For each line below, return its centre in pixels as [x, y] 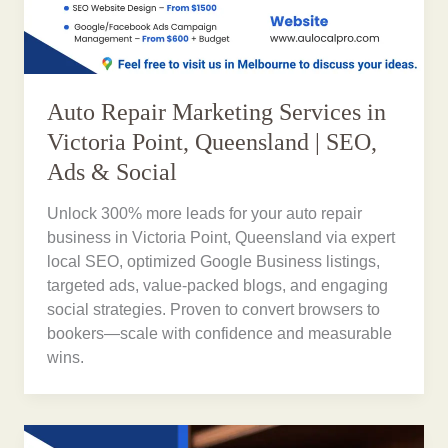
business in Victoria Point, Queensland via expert [221, 238]
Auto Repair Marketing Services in [217, 111]
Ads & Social [112, 171]
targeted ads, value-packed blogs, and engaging [218, 286]
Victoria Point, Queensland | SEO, [212, 141]
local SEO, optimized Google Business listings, [214, 262]
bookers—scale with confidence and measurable [220, 334]
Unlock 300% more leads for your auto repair [205, 214]
